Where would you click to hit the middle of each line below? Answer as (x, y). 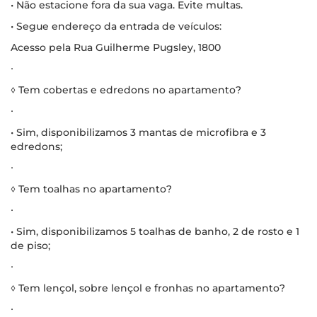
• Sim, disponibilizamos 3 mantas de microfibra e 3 (138, 132)
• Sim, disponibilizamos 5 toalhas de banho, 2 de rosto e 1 (155, 231)
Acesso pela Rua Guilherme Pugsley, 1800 (116, 47)
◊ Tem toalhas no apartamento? (91, 189)
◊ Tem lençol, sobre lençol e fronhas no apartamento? (148, 288)
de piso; (30, 245)
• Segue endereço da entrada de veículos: (116, 26)
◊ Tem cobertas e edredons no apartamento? (126, 90)
